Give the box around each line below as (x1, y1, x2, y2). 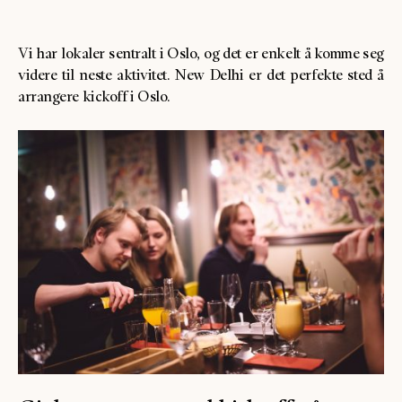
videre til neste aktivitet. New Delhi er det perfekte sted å (18, 66, 384, 84)
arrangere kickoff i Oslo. (18, 87, 174, 106)
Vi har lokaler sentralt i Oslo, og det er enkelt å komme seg (18, 44, 384, 63)
